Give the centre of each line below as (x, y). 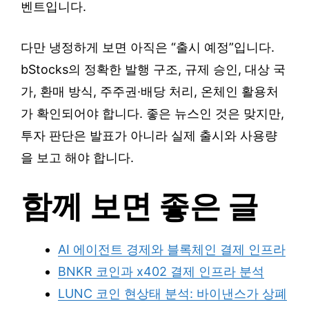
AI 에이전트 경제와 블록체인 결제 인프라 (172, 250)
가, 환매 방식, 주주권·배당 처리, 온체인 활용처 (150, 92)
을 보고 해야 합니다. (77, 158)
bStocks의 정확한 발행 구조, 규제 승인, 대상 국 (153, 70)
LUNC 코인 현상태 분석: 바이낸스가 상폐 (172, 294)
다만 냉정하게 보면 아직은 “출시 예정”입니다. (148, 48)
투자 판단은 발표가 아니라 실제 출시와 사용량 (149, 136)
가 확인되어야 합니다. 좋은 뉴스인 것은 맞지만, (152, 114)
